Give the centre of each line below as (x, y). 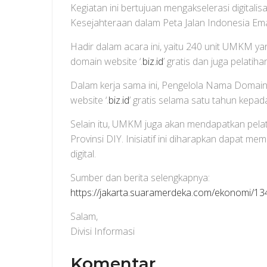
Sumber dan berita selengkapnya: (140, 178)
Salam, (84, 216)
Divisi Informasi (103, 231)
